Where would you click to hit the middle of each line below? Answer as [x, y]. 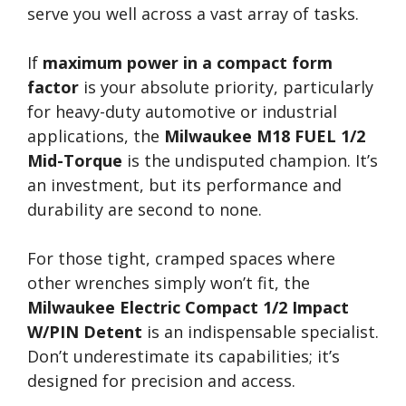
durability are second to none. [145, 209]
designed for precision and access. [161, 381]
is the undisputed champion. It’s [250, 160]
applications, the [96, 136]
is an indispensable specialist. [261, 332]
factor [53, 87]
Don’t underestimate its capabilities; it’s [184, 356]
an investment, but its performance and [184, 185]
